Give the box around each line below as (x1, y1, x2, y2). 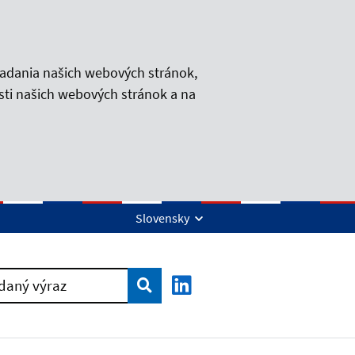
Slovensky (136, 210, 192, 227)
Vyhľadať (136, 274, 193, 294)
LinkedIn (180, 283, 261, 312)
